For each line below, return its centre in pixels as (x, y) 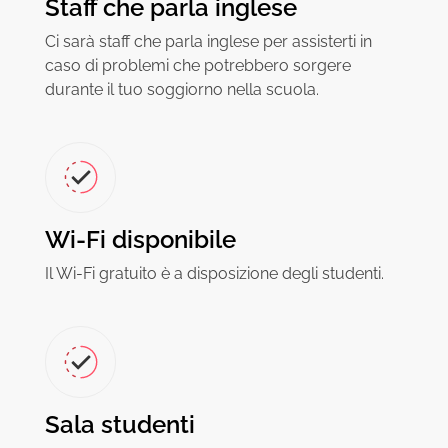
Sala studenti (119, 424)
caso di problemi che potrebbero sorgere (197, 65)
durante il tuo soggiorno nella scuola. (181, 89)
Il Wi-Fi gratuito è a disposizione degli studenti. (214, 274)
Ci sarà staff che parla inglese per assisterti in (208, 41)
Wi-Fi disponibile (140, 240)
